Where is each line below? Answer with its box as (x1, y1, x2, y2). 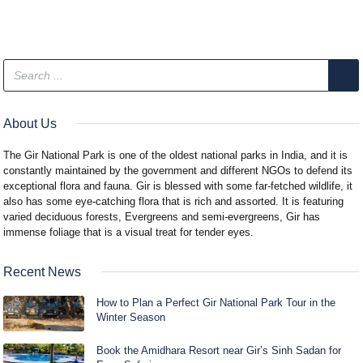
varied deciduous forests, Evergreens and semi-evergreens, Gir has (3, 210, 321, 223)
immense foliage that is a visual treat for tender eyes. (3, 225, 254, 238)
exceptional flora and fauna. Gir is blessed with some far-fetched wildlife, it (3, 179, 353, 192)
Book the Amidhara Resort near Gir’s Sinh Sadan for (96, 344, 342, 357)
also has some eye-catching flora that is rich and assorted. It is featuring (3, 194, 344, 207)
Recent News (3, 264, 82, 279)
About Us (3, 116, 58, 130)
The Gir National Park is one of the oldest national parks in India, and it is (3, 148, 348, 161)
